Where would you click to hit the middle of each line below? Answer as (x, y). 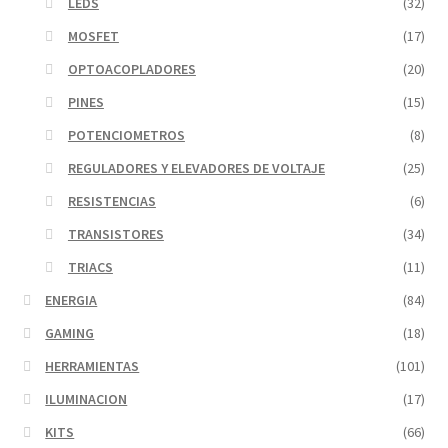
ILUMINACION (86, 398)
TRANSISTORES (115, 233)
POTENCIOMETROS (126, 134)
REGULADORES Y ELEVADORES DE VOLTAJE (196, 167)
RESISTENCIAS (111, 200)
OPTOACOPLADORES (131, 68)
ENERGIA (71, 299)
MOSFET (93, 35)
